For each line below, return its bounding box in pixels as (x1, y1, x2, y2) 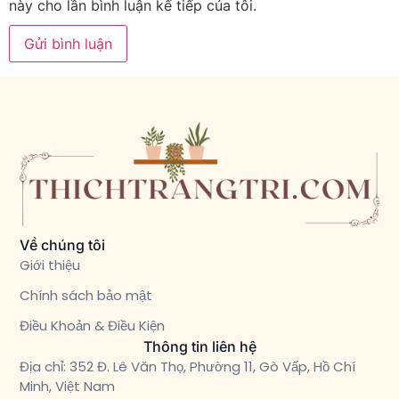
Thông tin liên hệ (142, 338, 256, 356)
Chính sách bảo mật (20, 286, 153, 305)
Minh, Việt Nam (20, 377, 116, 396)
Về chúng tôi (20, 236, 106, 255)
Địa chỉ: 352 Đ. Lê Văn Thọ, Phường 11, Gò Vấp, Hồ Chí (20, 357, 356, 377)
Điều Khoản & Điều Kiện (20, 316, 166, 336)
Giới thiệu (20, 256, 81, 275)
